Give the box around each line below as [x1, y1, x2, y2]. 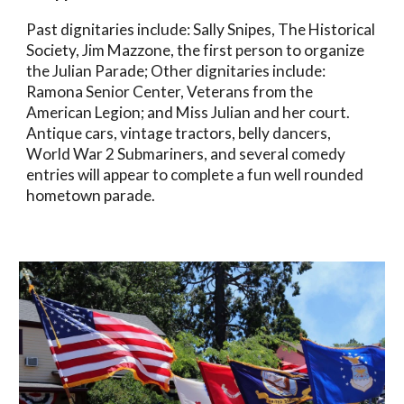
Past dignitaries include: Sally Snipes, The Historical [26, 20, 376, 39]
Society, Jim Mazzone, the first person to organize [26, 41, 365, 60]
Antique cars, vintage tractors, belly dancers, [26, 124, 332, 142]
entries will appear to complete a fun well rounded [26, 165, 364, 184]
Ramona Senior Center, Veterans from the [26, 82, 314, 101]
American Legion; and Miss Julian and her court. [26, 103, 351, 122]
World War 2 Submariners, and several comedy [26, 144, 346, 163]
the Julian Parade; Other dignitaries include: [26, 61, 326, 80]
